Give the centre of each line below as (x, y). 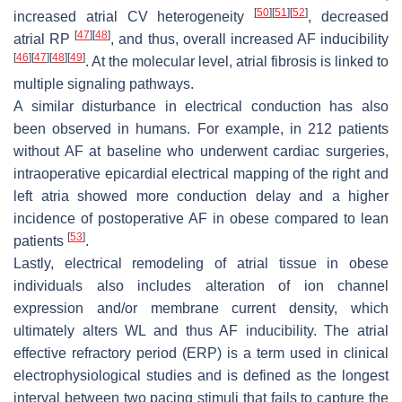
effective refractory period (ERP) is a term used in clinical (201, 354)
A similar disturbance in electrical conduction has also (201, 107)
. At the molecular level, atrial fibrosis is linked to (237, 62)
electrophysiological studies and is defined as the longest (201, 376)
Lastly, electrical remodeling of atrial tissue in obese (201, 264)
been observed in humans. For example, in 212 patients (201, 129)
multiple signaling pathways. (104, 84)
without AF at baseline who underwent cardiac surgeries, (201, 152)
